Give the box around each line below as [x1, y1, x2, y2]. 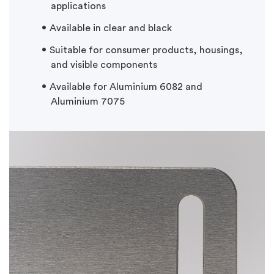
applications [51, 1, 106, 12]
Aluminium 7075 [51, 97, 125, 107]
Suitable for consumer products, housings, [50, 45, 243, 56]
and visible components [51, 60, 157, 70]
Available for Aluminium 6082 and [50, 82, 202, 92]
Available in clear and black [50, 23, 172, 34]
